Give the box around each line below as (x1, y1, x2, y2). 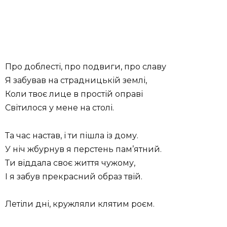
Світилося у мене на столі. (5, 103, 114, 113)
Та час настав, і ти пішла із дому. (5, 130, 138, 140)
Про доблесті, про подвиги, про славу (5, 62, 166, 72)
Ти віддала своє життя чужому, (5, 158, 135, 168)
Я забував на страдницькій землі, (5, 75, 147, 86)
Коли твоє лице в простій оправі (5, 89, 143, 99)
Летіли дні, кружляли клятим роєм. (5, 199, 155, 209)
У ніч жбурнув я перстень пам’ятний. (5, 144, 162, 154)
